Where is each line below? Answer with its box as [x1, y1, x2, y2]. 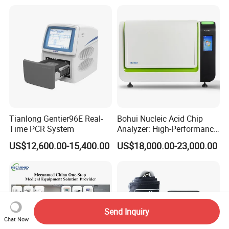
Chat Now [4, 215, 29, 223]
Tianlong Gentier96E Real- [9, 113, 103, 125]
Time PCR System [9, 123, 75, 135]
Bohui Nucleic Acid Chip [117, 113, 203, 125]
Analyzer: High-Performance [117, 123, 218, 135]
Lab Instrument [117, 133, 172, 145]
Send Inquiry [104, 205, 149, 217]
